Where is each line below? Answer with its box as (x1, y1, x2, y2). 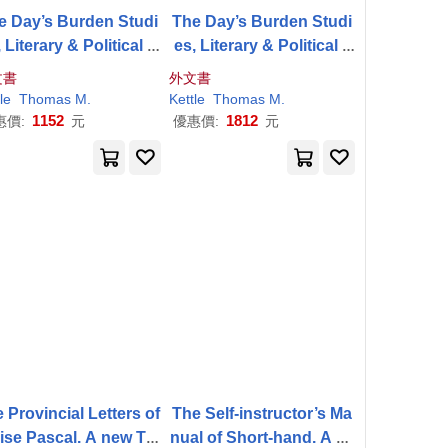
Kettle (169, 91, 206, 107)
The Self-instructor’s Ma (172, 405, 353, 422)
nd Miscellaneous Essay (170, 61, 355, 78)
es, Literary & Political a (173, 37, 351, 54)
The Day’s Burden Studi (172, 13, 353, 30)
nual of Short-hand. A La (169, 429, 355, 446)
